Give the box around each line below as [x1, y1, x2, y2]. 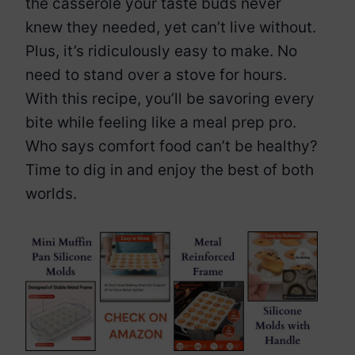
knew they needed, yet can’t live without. [25, 17, 316, 36]
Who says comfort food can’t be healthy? [25, 136, 318, 155]
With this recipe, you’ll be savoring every [25, 89, 315, 108]
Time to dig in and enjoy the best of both [25, 160, 314, 179]
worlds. [25, 184, 77, 203]
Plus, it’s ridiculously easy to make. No [25, 41, 297, 60]
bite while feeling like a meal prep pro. [25, 113, 296, 132]
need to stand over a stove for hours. [25, 65, 287, 84]
